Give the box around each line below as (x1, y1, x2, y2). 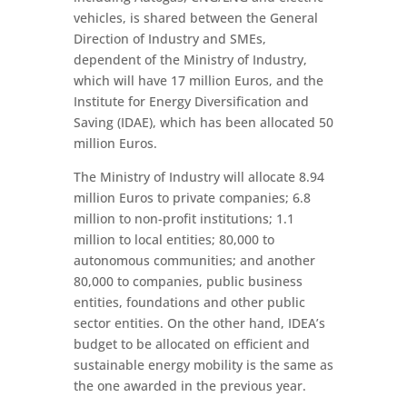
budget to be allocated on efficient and (73, 335, 310, 352)
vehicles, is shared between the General (73, 9, 318, 26)
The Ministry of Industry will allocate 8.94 (73, 168, 324, 185)
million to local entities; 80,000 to (73, 231, 274, 248)
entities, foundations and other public (73, 293, 305, 311)
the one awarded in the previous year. (73, 377, 306, 394)
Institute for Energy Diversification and (73, 93, 309, 110)
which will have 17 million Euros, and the (73, 72, 323, 89)
